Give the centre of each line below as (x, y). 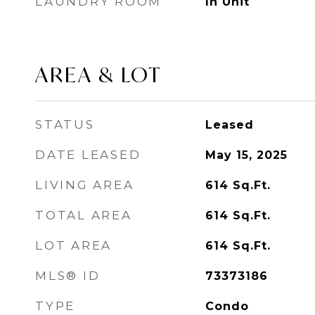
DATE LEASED (88, 155)
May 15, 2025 (246, 155)
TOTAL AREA (84, 215)
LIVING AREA (85, 185)
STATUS (65, 124)
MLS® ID (68, 276)
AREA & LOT (99, 75)
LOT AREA (73, 245)
